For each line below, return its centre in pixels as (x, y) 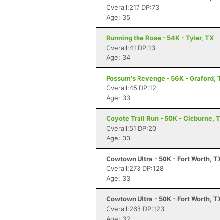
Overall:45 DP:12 (131, 88)
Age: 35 (118, 17)
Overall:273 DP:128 (135, 168)
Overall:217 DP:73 (133, 7)
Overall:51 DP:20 (131, 128)
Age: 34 (118, 57)
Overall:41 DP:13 (131, 48)
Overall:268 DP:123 (135, 209)
